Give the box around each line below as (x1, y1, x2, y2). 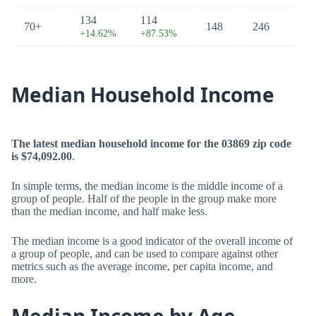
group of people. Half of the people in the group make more (11, 193, 276, 205)
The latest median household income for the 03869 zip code (11, 138, 291, 150)
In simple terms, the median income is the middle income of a (11, 180, 283, 192)
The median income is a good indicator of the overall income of (11, 235, 293, 247)
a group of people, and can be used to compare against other (11, 248, 278, 260)
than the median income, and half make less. (11, 205, 207, 217)
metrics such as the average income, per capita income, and (11, 260, 273, 272)
